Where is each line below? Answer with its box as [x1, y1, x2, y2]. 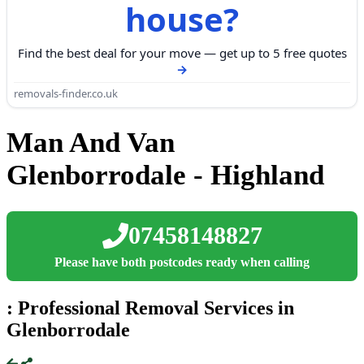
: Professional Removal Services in [6, 297, 294, 318]
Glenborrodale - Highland [6, 159, 324, 192]
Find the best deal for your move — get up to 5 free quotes [17, 45, 347, 61]
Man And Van [6, 127, 175, 159]
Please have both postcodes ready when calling [54, 254, 310, 269]
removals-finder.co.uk [14, 86, 118, 101]
